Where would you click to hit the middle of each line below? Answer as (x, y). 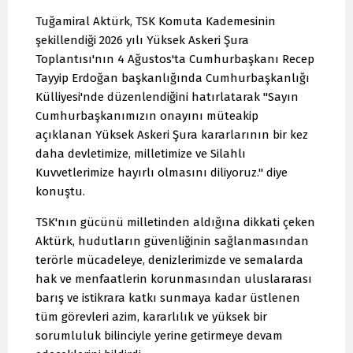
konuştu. (60, 192)
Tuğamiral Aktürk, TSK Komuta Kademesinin (156, 22)
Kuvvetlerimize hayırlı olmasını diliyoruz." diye (162, 173)
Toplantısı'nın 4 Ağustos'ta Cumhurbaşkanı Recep (175, 59)
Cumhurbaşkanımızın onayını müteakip (147, 116)
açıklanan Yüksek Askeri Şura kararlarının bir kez (172, 135)
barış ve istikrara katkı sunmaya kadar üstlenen (168, 298)
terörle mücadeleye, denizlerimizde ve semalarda (169, 260)
